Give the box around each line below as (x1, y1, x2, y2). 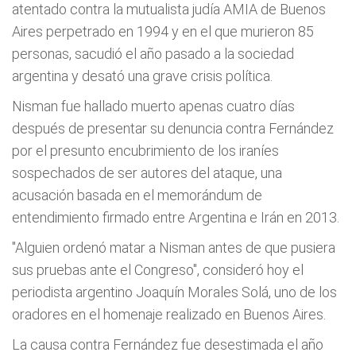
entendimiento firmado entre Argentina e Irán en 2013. (12, 208, 339, 226)
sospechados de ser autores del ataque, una (12, 164, 282, 181)
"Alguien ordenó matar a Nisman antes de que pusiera (12, 238, 335, 256)
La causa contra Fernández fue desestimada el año (12, 335, 323, 353)
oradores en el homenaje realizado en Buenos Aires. (12, 305, 326, 323)
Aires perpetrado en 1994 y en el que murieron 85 (12, 22, 314, 40)
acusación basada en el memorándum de (12, 186, 262, 203)
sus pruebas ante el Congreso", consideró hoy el (12, 261, 304, 278)
